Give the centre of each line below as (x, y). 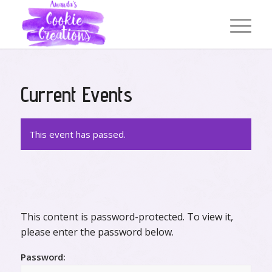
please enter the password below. (97, 232)
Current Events (76, 94)
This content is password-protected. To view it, (127, 217)
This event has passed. (77, 134)
